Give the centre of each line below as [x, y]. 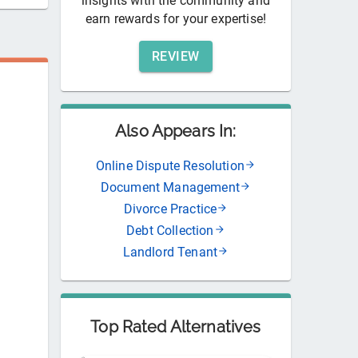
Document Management [170, 188]
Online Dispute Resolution [170, 166]
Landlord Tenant [170, 253]
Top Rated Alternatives [176, 327]
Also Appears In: [176, 131]
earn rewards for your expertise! [176, 19]
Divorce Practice [170, 209]
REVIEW [176, 57]
